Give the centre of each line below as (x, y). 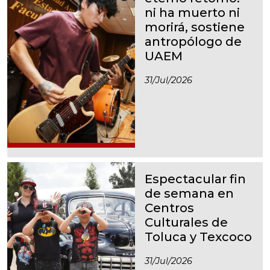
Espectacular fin (195, 179)
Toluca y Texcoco (198, 237)
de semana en (189, 193)
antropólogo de (193, 41)
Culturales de (186, 222)
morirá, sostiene (195, 27)
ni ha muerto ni (192, 12)
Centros (169, 208)
